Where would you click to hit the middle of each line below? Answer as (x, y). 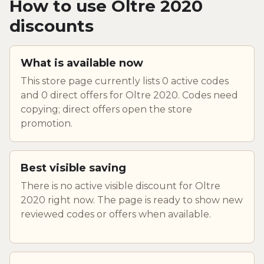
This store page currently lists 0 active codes (125, 81)
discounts (52, 26)
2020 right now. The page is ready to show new (132, 200)
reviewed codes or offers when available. (116, 214)
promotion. (47, 123)
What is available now (82, 63)
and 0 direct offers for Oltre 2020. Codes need (129, 95)
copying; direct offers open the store (106, 109)
